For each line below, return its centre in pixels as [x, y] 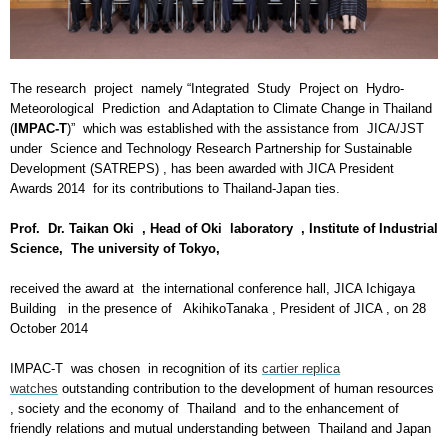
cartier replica [301, 369]
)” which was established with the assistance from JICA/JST [247, 129]
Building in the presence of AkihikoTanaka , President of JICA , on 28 [218, 309]
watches [34, 389]
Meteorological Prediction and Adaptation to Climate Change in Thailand [223, 109]
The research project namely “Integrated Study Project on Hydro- [207, 89]
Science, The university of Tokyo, [115, 249]
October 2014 [49, 329]
